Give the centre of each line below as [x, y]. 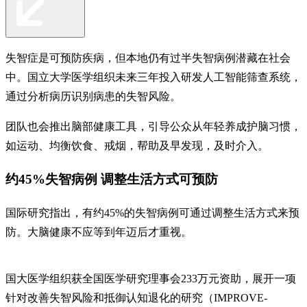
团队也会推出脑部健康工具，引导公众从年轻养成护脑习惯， [153, 126]
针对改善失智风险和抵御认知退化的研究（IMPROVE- [136, 298]
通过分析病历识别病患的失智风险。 [93, 96]
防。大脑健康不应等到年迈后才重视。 [99, 232]
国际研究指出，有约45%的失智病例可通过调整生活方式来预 [152, 213]
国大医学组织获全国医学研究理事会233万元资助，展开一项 [151, 279]
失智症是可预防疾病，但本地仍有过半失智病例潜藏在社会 [148, 58]
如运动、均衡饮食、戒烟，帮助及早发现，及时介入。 [137, 145]
